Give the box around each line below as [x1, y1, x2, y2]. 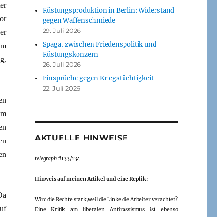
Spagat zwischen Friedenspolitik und [43, 40, 157, 48]
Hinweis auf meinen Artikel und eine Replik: [34, 175, 148, 182]
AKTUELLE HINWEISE [34, 133, 128, 142]
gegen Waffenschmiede [43, 16, 116, 25]
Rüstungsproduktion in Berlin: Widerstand [43, 6, 175, 15]
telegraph [34, 155, 57, 162]
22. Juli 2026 [43, 84, 81, 92]
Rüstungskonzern [43, 50, 99, 59]
